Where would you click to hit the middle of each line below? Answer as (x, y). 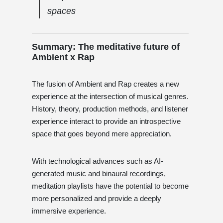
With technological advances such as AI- (98, 161)
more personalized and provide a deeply (97, 198)
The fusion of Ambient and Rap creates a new (106, 84)
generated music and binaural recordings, (99, 173)
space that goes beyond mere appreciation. (102, 133)
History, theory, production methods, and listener (110, 109)
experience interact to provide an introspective (106, 121)
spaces (61, 11)
